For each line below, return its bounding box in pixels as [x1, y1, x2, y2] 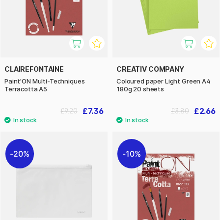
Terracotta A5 [4, 84, 48, 93]
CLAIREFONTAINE [4, 64, 64, 73]
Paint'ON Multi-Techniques [4, 77, 85, 85]
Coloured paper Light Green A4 [116, 77, 211, 85]
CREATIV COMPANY [116, 64, 184, 73]
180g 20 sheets [116, 84, 164, 93]
